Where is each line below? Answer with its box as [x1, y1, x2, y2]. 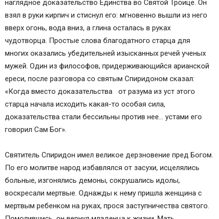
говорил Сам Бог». [5, 125, 66, 134]
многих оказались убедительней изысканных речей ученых [5, 49, 206, 58]
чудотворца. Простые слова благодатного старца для [5, 36, 190, 45]
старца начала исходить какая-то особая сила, [5, 100, 169, 109]
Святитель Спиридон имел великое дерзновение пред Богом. [5, 151, 213, 159]
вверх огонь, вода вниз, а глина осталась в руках [5, 23, 171, 32]
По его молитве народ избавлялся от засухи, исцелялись [5, 163, 199, 172]
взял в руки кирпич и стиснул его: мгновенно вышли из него [5, 11, 207, 20]
